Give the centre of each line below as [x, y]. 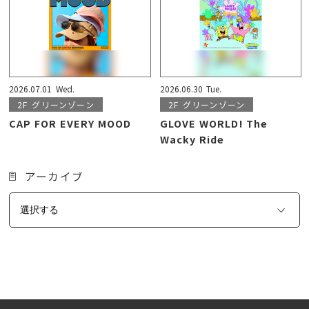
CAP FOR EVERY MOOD [70, 123]
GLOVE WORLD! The [214, 123]
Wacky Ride [192, 139]
